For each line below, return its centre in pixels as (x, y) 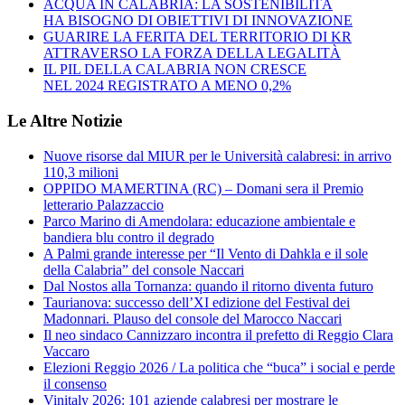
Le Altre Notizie (65, 120)
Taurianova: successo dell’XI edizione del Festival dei (197, 302)
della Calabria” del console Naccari (144, 269)
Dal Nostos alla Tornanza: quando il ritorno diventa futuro (208, 286)
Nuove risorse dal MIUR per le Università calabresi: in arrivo (217, 155)
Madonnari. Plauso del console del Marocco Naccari (193, 318)
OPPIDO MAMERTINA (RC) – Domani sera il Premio (203, 188)
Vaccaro (66, 351)
